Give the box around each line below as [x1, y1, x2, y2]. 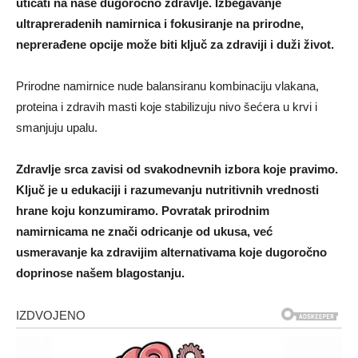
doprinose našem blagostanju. [16, 266, 185, 280]
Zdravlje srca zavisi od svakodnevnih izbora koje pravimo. [16, 162, 338, 177]
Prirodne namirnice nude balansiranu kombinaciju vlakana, [16, 79, 319, 93]
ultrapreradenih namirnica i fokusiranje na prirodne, [16, 17, 304, 31]
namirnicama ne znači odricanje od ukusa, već [16, 225, 272, 239]
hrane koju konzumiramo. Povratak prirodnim [16, 204, 269, 218]
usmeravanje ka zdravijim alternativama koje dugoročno [16, 245, 327, 260]
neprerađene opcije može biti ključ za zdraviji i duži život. [16, 38, 334, 52]
